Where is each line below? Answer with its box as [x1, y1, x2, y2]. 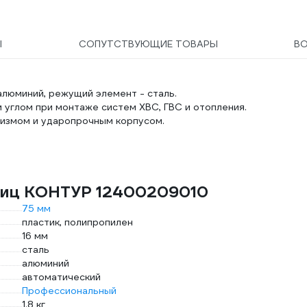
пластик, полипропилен [22, 216, 133, 228]
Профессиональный [22, 284, 116, 297]
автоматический [22, 271, 101, 283]
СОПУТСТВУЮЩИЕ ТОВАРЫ [78, 38, 218, 50]
